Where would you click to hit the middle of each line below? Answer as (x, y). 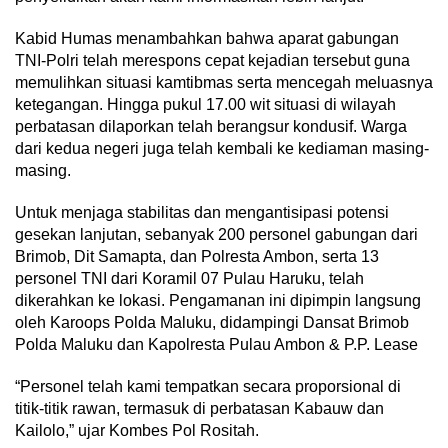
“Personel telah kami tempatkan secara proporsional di (208, 387)
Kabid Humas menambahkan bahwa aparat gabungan (207, 39)
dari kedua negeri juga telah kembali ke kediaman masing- (222, 149)
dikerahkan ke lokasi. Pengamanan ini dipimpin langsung (218, 301)
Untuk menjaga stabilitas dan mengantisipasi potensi (202, 213)
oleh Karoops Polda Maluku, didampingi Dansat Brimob (212, 323)
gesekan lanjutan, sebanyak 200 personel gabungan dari (216, 235)
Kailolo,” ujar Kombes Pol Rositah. (137, 431)
